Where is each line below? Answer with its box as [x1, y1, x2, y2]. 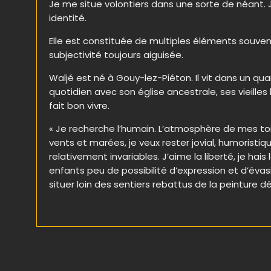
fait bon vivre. [49, 99, 110, 113]
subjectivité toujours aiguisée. [49, 48, 184, 62]
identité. [49, 11, 87, 25]
